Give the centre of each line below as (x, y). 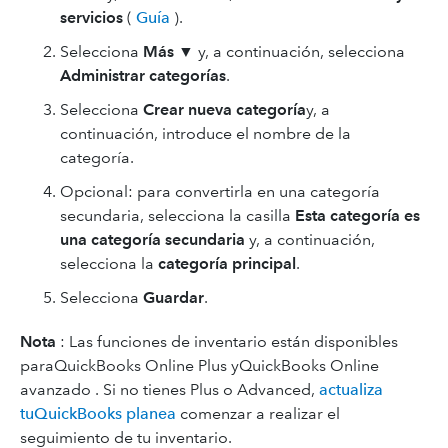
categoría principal (227, 263)
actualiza (351, 389)
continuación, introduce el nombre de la (205, 133)
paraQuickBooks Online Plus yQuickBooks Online (199, 365)
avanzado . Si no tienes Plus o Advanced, (169, 389)
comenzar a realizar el (258, 413)
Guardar (173, 297)
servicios (91, 17)
